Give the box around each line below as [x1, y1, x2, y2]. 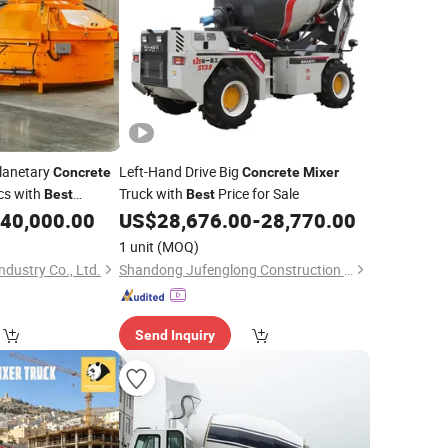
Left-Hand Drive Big [118, 162, 242, 181]
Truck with [118, 184, 186, 203]
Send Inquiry [134, 327, 215, 343]
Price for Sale [214, 184, 299, 203]
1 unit [118, 237, 154, 256]
